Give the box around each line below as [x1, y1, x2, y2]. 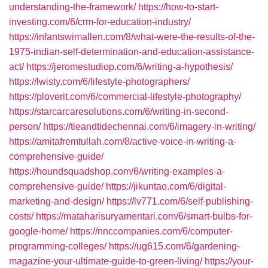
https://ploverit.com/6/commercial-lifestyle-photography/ [9, 92, 241, 102]
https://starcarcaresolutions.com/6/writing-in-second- [9, 106, 229, 117]
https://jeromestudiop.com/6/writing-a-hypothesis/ [26, 62, 233, 72]
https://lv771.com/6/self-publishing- [106, 196, 253, 206]
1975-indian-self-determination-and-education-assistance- [9, 47, 254, 57]
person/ [9, 121, 41, 132]
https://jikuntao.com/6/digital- [106, 181, 226, 191]
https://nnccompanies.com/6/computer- [70, 226, 233, 236]
